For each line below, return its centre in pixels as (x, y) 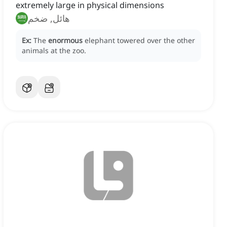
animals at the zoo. (54, 51)
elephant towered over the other (140, 41)
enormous (65, 41)
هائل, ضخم (49, 18)
